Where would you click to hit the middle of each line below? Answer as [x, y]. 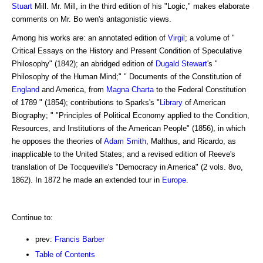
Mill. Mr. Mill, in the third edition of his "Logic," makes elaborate [141, 6]
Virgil [176, 38]
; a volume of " [210, 38]
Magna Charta [130, 89]
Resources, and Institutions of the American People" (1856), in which [129, 128]
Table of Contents [65, 254]
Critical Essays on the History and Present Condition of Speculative [127, 50]
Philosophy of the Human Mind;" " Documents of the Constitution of [127, 76]
